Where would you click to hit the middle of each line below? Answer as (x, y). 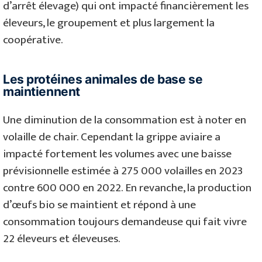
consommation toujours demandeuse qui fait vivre (125, 222)
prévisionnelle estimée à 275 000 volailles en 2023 (123, 171)
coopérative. (33, 40)
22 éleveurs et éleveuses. (62, 239)
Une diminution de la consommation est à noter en (125, 120)
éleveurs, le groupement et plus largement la (109, 23)
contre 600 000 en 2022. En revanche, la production (127, 188)
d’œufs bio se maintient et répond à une (99, 205)
